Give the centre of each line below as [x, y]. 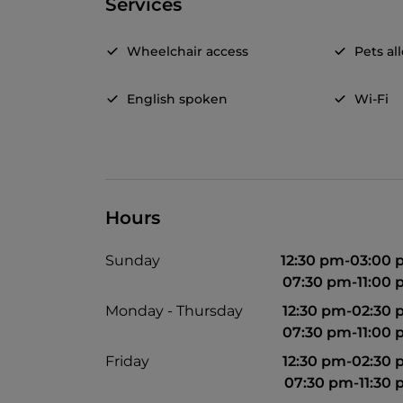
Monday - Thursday [174, 311]
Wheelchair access [188, 52]
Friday [127, 362]
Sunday [133, 261]
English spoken [177, 99]
